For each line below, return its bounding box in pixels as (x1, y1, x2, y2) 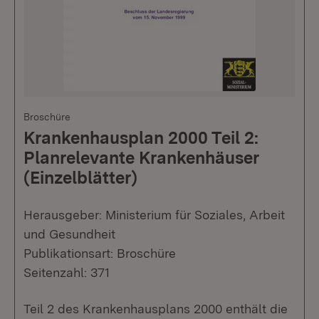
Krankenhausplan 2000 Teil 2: (23, 127, 258, 148)
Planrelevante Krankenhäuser (23, 147, 259, 168)
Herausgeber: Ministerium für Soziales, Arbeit (23, 206, 285, 222)
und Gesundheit (23, 226, 115, 241)
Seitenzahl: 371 (23, 264, 110, 280)
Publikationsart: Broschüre (23, 245, 176, 261)
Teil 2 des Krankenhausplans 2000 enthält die (23, 300, 288, 316)
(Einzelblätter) (23, 167, 137, 188)
